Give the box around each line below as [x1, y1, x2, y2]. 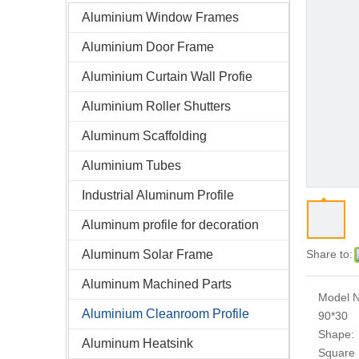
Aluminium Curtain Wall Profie [82, 70, 252, 83]
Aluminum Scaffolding [82, 129, 207, 143]
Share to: [306, 248, 353, 260]
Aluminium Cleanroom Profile [82, 307, 249, 321]
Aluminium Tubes [82, 159, 181, 172]
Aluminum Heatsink [82, 337, 193, 350]
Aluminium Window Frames [82, 10, 239, 24]
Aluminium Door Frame [82, 40, 214, 54]
